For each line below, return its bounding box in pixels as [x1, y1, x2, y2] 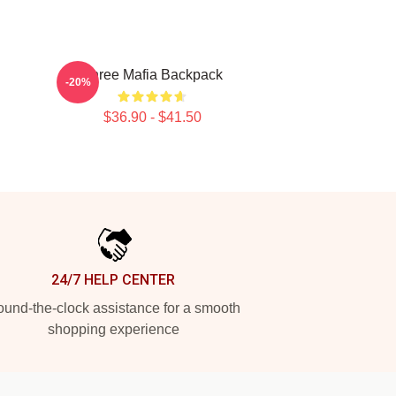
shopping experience [47, 322, 179, 337]
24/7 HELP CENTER [51, 271, 175, 288]
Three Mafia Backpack [81, 67, 223, 82]
